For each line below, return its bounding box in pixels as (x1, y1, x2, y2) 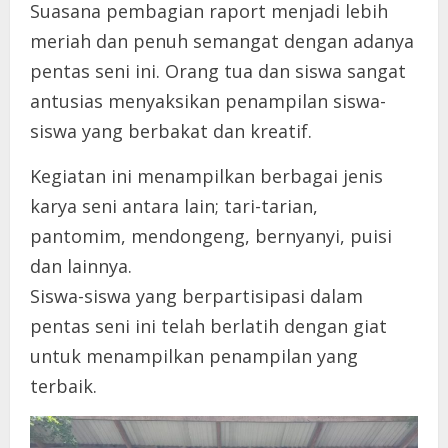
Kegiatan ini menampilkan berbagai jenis (30, 164, 383, 189)
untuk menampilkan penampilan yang (30, 344, 358, 369)
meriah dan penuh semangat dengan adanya (30, 29, 414, 54)
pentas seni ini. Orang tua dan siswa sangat (30, 59, 406, 84)
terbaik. (30, 374, 97, 399)
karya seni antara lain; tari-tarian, (30, 194, 318, 219)
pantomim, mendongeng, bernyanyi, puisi (30, 224, 392, 249)
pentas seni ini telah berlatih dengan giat (30, 314, 387, 339)
